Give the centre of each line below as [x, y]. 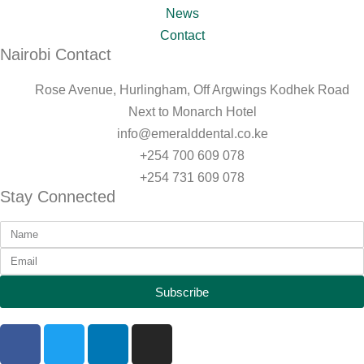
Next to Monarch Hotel [192, 112]
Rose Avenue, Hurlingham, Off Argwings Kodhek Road [192, 90]
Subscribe [182, 292]
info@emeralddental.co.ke [192, 134]
